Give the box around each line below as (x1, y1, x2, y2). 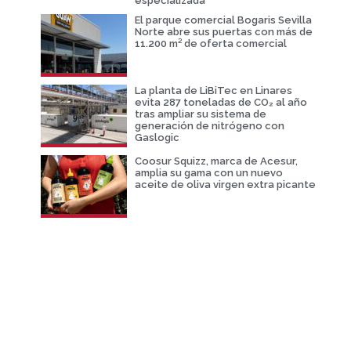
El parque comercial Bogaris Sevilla (134, 14, 312, 27)
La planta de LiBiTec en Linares (134, 85, 292, 97)
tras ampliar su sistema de (134, 108, 266, 121)
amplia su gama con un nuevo (134, 167, 283, 179)
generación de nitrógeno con (134, 120, 284, 132)
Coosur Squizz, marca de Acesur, (134, 155, 298, 168)
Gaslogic (134, 132, 179, 144)
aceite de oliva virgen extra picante (134, 179, 316, 191)
